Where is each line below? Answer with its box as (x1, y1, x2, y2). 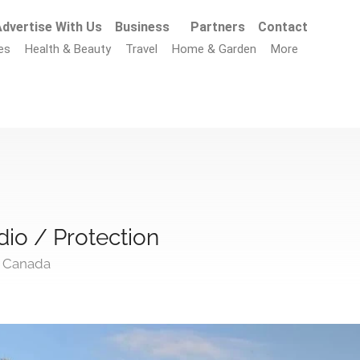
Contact (258, 19, 309, 35)
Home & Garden (172, 42, 257, 56)
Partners (190, 19, 246, 35)
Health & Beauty (25, 42, 112, 56)
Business (115, 19, 170, 35)
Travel (125, 42, 158, 56)
